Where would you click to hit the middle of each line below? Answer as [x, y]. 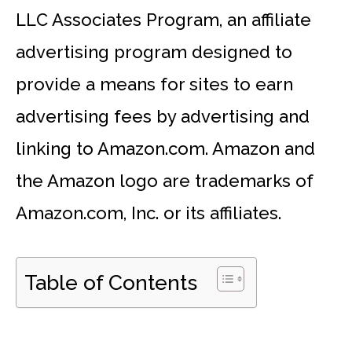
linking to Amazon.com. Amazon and [165, 148]
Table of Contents [111, 283]
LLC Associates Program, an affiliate [163, 19]
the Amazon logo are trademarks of [165, 180]
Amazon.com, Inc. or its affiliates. [148, 213]
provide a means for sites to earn [154, 84]
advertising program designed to [154, 51]
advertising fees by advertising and [163, 116]
